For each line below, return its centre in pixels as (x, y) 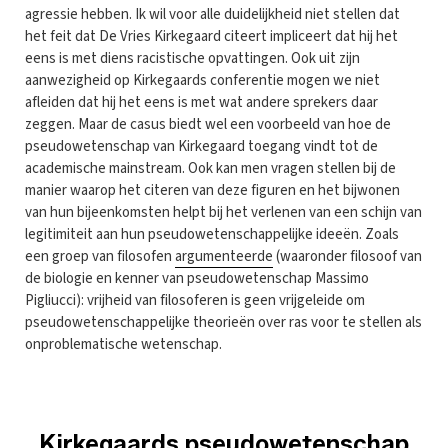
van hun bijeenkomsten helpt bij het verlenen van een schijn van (223, 212)
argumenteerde (224, 256)
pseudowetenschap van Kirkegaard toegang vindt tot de (201, 146)
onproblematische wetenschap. (125, 344)
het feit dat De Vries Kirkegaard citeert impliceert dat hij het (211, 36)
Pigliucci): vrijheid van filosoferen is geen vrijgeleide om (195, 300)
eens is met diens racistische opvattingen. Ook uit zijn (192, 58)
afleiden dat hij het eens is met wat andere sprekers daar (201, 102)
